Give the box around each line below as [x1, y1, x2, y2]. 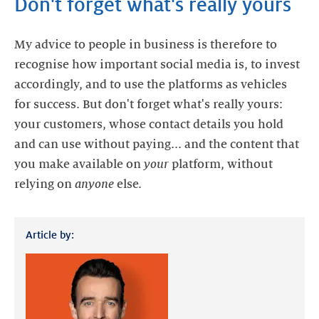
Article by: [26, 229, 74, 241]
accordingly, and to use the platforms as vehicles [14, 78, 287, 91]
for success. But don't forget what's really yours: [14, 98, 283, 111]
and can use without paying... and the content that [14, 138, 299, 151]
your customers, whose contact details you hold [14, 118, 283, 131]
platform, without [172, 158, 273, 171]
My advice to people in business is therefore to [14, 38, 277, 51]
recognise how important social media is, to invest [14, 58, 300, 71]
